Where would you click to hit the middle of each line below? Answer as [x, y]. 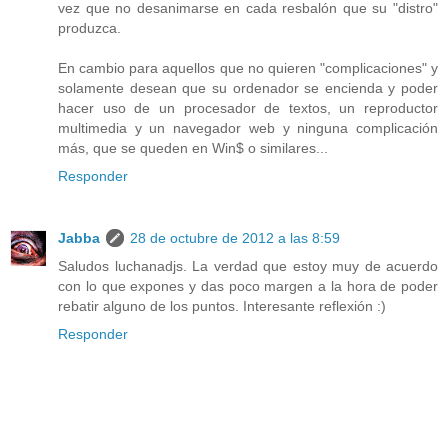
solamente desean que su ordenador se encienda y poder [248, 87]
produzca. [89, 27]
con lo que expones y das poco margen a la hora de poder [248, 285]
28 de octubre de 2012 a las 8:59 [235, 237]
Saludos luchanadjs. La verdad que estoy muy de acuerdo [248, 265]
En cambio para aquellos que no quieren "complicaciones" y [248, 67]
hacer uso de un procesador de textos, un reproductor [248, 107]
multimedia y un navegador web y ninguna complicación [248, 127]
